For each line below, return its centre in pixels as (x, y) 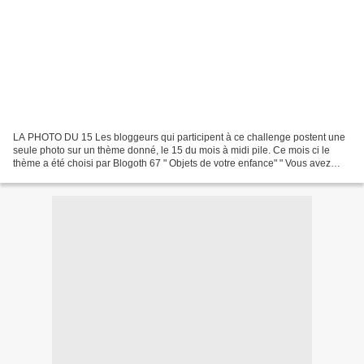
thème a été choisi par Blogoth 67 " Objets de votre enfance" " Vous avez (172, 163)
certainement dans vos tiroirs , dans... (95, 176)
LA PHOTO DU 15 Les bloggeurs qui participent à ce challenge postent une (179, 137)
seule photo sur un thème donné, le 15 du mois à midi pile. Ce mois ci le (171, 150)
